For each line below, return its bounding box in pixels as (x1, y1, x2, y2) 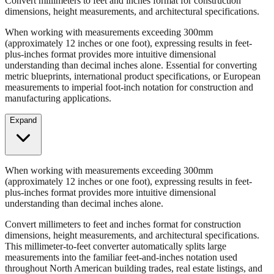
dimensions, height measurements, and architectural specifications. (5, 208, 259, 219)
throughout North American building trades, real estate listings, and (5, 241, 262, 252)
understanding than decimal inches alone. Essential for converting (5, 38, 257, 49)
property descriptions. (5, 252, 88, 263)
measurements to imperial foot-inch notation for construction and (5, 60, 253, 71)
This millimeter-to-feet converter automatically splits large (5, 219, 226, 230)
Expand (10, 94, 37, 103)
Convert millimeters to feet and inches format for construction (5, 197, 241, 208)
